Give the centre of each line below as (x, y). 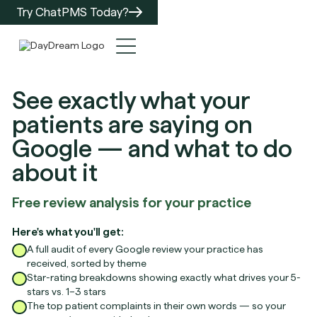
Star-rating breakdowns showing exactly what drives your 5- (164, 277)
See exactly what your (131, 100)
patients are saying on (133, 124)
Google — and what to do (152, 148)
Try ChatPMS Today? (72, 12)
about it (55, 172)
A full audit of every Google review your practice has (145, 249)
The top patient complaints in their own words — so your (157, 305)
